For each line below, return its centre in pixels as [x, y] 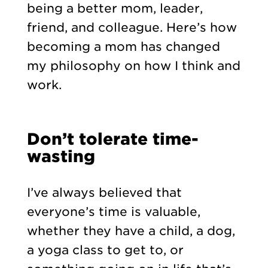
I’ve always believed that [104, 192]
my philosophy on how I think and [133, 66]
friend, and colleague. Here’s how [132, 27]
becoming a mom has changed [123, 46]
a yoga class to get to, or [105, 250]
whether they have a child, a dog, [131, 231]
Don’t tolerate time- [112, 138]
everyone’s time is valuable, [113, 211]
